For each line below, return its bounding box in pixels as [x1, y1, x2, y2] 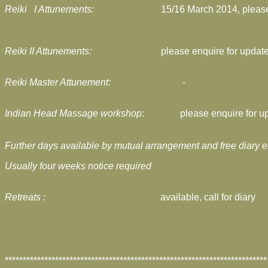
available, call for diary [160, 192, 255, 202]
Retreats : [5, 192, 50, 202]
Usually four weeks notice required [5, 161, 151, 171]
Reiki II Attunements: [5, 46, 144, 56]
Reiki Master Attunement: [5, 77, 113, 87]
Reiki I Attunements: [5, 4, 94, 14]
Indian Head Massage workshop [5, 108, 142, 118]
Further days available [5, 141, 99, 151]
